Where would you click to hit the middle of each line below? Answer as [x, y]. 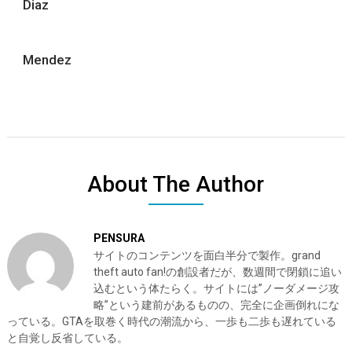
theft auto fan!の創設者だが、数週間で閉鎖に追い [217, 272]
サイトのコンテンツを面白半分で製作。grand [207, 255]
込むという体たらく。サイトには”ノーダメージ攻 [216, 288]
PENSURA [119, 238]
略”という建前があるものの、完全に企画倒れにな [216, 305]
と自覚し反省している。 [67, 338]
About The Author [176, 184]
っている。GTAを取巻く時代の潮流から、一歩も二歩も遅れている [171, 321]
